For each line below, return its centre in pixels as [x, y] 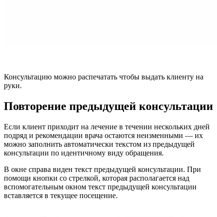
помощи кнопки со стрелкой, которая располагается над [97, 178]
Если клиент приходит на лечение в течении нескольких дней [107, 127]
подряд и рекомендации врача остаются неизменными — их [103, 136]
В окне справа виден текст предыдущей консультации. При [102, 170]
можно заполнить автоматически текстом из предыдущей [99, 144]
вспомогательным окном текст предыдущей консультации [100, 187]
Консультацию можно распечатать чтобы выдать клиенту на [104, 77]
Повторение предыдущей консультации [108, 106]
